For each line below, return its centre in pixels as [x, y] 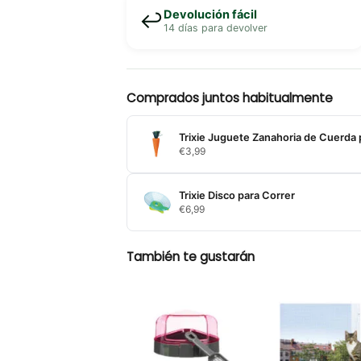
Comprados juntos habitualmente [229, 98]
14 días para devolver [215, 27]
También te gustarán [190, 256]
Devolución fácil [210, 14]
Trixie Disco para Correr [237, 195]
